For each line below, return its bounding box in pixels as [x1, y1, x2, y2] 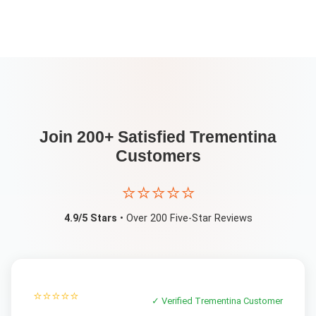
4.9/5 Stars [63, 212, 117, 224]
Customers [115, 146, 201, 165]
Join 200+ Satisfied [39, 127, 190, 146]
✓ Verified [152, 296, 195, 307]
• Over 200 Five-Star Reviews [116, 212, 253, 224]
